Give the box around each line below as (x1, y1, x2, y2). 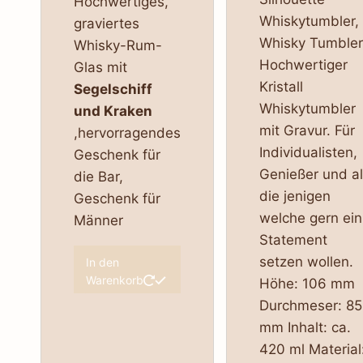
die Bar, (73, 169, 123, 186)
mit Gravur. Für (258, 122, 355, 139)
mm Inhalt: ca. (258, 319, 351, 336)
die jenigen (258, 188, 331, 205)
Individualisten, (258, 144, 357, 161)
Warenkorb (85, 273, 143, 288)
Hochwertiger (258, 57, 348, 74)
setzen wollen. (258, 254, 353, 271)
